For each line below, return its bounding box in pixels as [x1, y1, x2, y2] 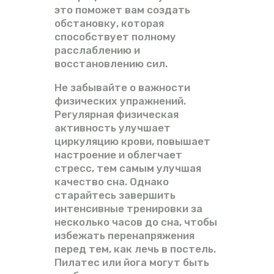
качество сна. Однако [54, 175, 169, 188]
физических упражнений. [54, 94, 186, 107]
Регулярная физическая [54, 108, 179, 120]
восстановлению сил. [54, 57, 168, 70]
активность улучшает [54, 121, 171, 134]
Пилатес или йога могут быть [54, 256, 209, 268]
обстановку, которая [54, 17, 164, 29]
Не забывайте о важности [54, 81, 190, 94]
